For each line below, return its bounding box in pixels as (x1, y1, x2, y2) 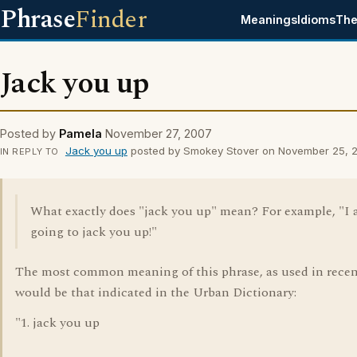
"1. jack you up (15, 313, 100, 332)
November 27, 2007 (105, 127, 212, 140)
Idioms (297, 13, 336, 26)
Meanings (241, 13, 298, 26)
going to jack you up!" (30, 222, 157, 241)
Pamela (59, 127, 102, 140)
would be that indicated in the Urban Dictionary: (15, 283, 296, 302)
